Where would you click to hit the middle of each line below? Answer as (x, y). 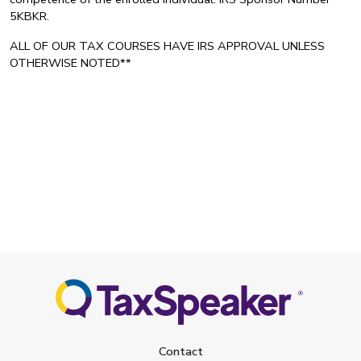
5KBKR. (30, 17)
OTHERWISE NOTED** (71, 63)
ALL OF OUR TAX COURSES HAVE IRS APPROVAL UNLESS (168, 46)
